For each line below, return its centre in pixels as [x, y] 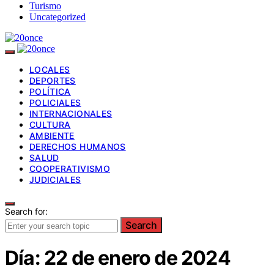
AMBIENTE [52, 135]
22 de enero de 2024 [137, 258]
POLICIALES [55, 102]
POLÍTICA [50, 91]
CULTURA [50, 124]
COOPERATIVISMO [70, 168]
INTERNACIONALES [71, 113]
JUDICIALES [55, 179]
